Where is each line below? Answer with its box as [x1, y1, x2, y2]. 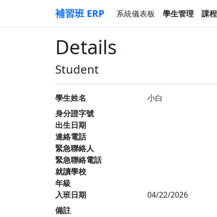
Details [55, 33, 117, 60]
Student [55, 61, 99, 77]
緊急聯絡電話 [55, 155, 102, 165]
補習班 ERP [55, 7, 105, 20]
